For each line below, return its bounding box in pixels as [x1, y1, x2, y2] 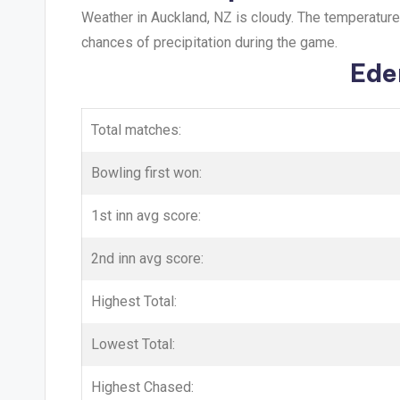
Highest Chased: [91, 379, 194, 396]
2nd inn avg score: [91, 250, 204, 267]
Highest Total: [91, 293, 177, 310]
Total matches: [91, 121, 181, 138]
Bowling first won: [91, 164, 202, 181]
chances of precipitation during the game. [81, 34, 337, 51]
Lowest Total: [91, 336, 175, 353]
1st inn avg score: [91, 207, 201, 224]
